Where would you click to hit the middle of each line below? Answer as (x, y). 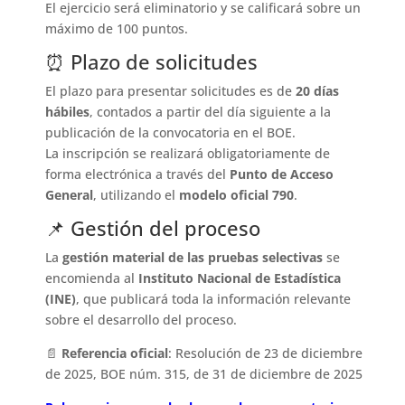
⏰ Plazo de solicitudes (152, 62)
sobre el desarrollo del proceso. (141, 320)
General (70, 195)
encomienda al (92, 278)
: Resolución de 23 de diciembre (266, 353)
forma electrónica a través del (138, 174)
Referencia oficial (115, 353)
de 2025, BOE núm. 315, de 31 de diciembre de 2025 (204, 374)
